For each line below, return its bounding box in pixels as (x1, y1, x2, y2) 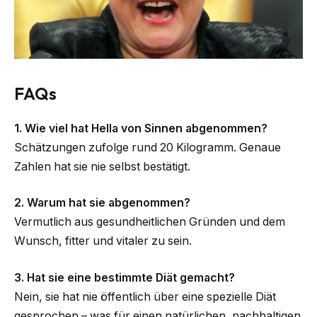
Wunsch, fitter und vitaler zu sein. (14, 234, 192, 248)
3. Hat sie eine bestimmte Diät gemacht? (14, 270, 235, 284)
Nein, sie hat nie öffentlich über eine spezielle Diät (14, 289, 276, 304)
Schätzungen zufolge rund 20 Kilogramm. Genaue (14, 140, 281, 154)
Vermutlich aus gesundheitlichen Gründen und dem (14, 215, 285, 229)
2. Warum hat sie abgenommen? (14, 196, 190, 210)
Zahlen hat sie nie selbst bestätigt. (14, 159, 190, 173)
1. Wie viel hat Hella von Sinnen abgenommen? (14, 121, 267, 135)
